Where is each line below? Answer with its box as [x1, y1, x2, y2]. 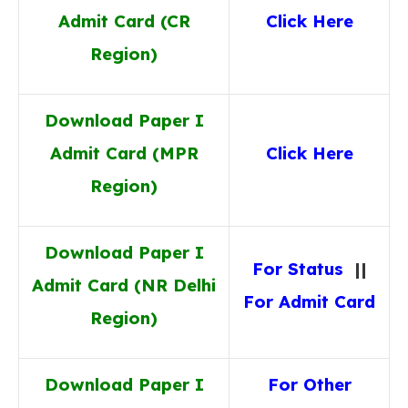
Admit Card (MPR [49, 142, 199, 164]
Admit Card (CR [57, 10, 190, 32]
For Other [267, 373, 352, 395]
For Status [251, 258, 343, 280]
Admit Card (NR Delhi [32, 274, 216, 296]
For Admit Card [243, 291, 375, 312]
